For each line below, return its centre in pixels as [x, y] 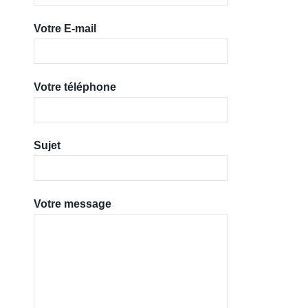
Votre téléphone [75, 87]
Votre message [72, 203]
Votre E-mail [65, 28]
